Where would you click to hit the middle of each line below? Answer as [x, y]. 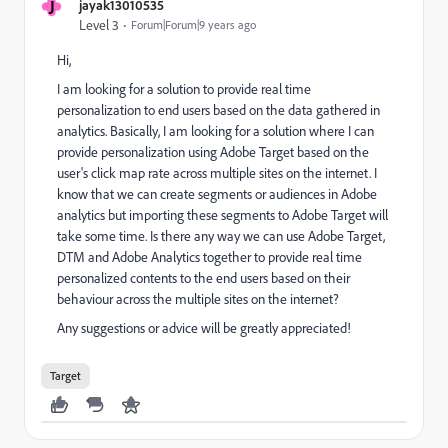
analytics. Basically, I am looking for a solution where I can [215, 131]
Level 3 [99, 25]
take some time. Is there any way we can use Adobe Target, [221, 236]
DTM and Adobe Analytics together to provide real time [209, 257]
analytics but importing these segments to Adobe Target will [222, 215]
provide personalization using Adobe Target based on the [213, 152]
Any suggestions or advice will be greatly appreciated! [204, 328]
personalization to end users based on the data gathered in [218, 110]
